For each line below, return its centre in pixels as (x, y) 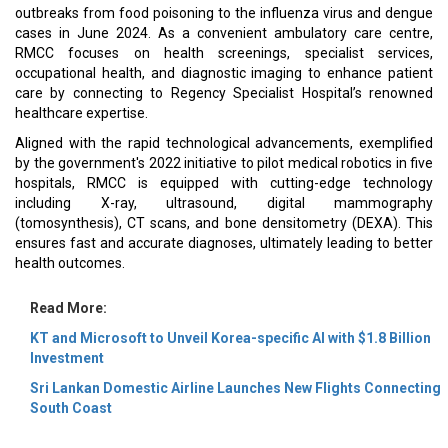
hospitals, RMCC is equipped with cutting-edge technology (224, 183)
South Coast (71, 408)
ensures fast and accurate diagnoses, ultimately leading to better (224, 243)
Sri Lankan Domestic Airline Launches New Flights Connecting (235, 388)
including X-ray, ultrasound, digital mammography (224, 203)
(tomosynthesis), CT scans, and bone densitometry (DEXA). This (224, 223)
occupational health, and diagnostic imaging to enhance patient (224, 73)
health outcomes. (70, 263)
